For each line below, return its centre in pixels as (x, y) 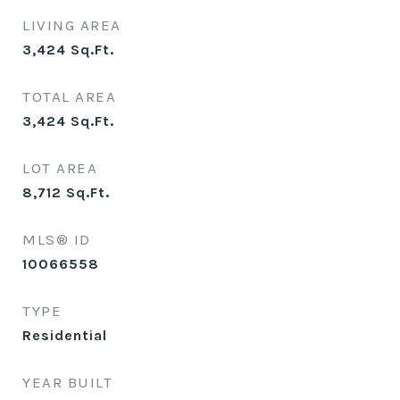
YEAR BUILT (67, 382)
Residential (65, 335)
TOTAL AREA (69, 96)
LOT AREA (60, 168)
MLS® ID (57, 239)
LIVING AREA (72, 25)
